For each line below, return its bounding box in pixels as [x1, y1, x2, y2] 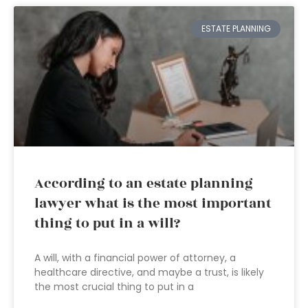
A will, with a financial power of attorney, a [34, 251, 236, 265]
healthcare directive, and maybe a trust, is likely [34, 265, 264, 279]
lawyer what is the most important [34, 193, 272, 214]
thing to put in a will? [34, 213, 180, 234]
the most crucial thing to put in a [34, 280, 194, 294]
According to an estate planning [34, 173, 253, 194]
